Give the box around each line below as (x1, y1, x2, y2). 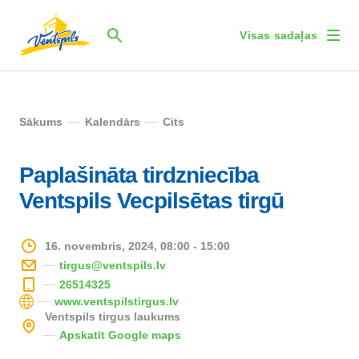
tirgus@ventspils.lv (59, 258, 166, 272)
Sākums (19, 115, 63, 128)
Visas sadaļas (240, 29, 317, 42)
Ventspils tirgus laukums (45, 310, 180, 323)
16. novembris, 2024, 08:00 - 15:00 (45, 239, 230, 252)
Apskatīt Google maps (59, 329, 181, 341)
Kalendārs (85, 115, 140, 128)
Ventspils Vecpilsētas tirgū (19, 188, 284, 213)
